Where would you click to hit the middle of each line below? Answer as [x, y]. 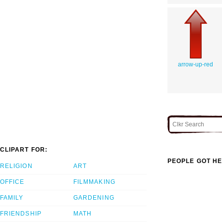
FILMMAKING [94, 182]
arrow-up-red [195, 64]
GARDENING [94, 198]
